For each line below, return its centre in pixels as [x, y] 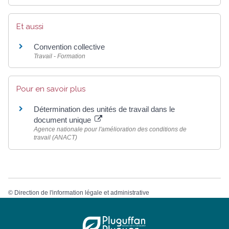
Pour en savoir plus [51, 89]
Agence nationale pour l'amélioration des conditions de [110, 130]
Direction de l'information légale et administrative [82, 192]
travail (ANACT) [55, 138]
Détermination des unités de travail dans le [104, 109]
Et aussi [30, 27]
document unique [63, 120]
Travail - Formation [60, 56]
